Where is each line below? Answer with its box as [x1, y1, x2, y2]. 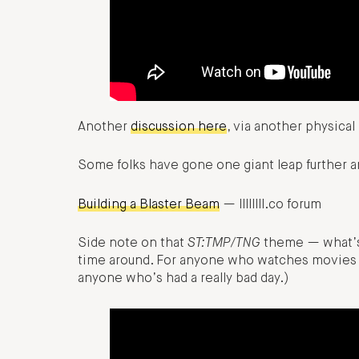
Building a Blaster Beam [78, 198, 220, 212]
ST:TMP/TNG [188, 237, 264, 251]
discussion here [131, 121, 227, 135]
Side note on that [78, 237, 188, 251]
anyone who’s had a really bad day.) [78, 272, 289, 286]
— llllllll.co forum [220, 198, 321, 212]
